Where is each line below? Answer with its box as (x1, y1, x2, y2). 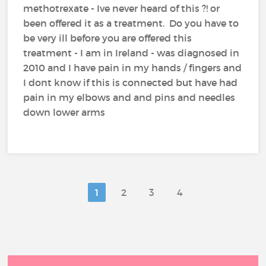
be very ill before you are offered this (23, 32, 192, 45)
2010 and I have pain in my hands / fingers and (23, 62, 242, 74)
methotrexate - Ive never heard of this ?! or (23, 2, 220, 15)
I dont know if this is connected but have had (23, 77, 238, 89)
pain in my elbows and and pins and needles (23, 91, 236, 104)
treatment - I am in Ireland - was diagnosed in (23, 47, 240, 59)
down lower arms (23, 106, 106, 119)
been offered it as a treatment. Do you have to (23, 17, 239, 30)
